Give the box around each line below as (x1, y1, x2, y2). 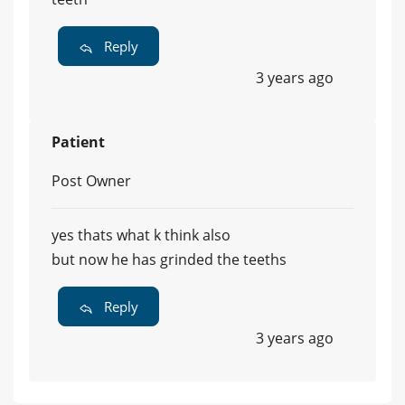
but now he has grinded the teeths (52, 249, 287, 269)
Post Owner (52, 170, 131, 191)
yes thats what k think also (52, 224, 231, 245)
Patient (52, 131, 105, 152)
